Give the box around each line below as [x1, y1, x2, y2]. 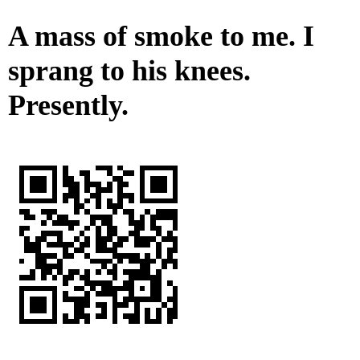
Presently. [8, 89, 129, 122]
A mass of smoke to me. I [8, 20, 314, 53]
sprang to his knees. [8, 55, 251, 88]
